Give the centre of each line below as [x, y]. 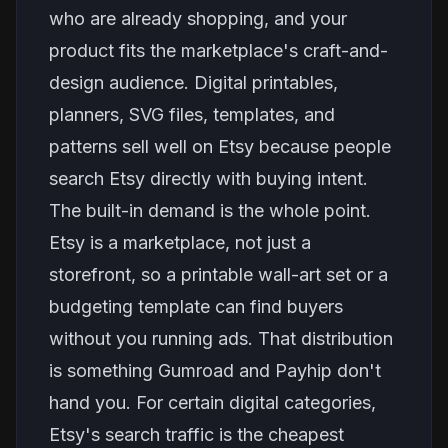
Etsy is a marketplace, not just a [180, 242]
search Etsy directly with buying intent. [208, 178]
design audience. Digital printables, [193, 82]
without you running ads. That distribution [221, 338]
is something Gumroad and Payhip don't [215, 370]
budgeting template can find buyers [196, 306]
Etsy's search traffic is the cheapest [196, 434]
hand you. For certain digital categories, [212, 402]
